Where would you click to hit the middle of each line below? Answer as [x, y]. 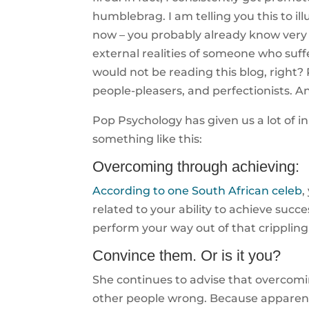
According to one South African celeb [198, 191]
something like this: [148, 139]
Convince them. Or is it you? [187, 256]
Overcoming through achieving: [196, 167]
